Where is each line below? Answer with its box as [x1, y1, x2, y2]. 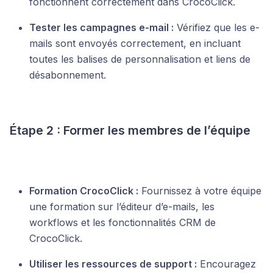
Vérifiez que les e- [174, 21, 260, 34]
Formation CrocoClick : [29, 185, 138, 197]
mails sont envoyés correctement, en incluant [29, 37, 241, 50]
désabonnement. [29, 69, 106, 82]
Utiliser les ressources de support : [29, 258, 197, 271]
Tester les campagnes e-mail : [29, 21, 174, 34]
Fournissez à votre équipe [138, 185, 261, 197]
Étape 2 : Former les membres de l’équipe [10, 123, 250, 138]
